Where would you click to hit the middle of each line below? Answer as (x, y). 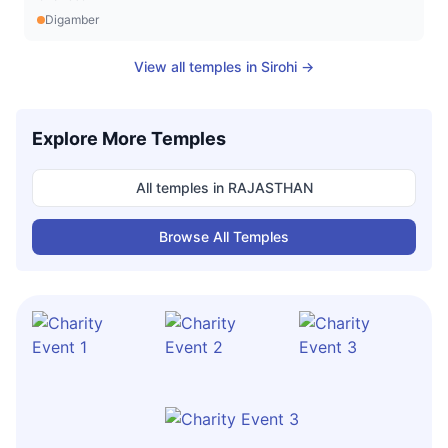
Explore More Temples (129, 138)
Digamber (72, 19)
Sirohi (279, 66)
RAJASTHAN (270, 187)
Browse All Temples (224, 236)
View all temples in (197, 66)
